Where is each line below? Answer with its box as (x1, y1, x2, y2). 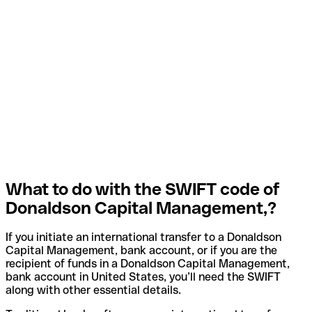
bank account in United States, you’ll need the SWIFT (6, 270, 281, 284)
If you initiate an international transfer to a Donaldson (6, 231, 281, 244)
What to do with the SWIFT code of (6, 179, 280, 198)
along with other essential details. (6, 283, 181, 297)
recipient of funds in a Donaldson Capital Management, (6, 257, 290, 271)
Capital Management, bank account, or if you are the (6, 244, 277, 258)
